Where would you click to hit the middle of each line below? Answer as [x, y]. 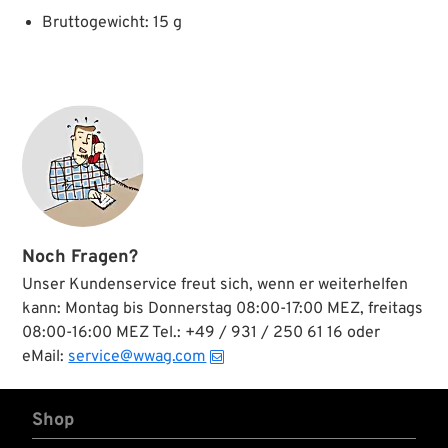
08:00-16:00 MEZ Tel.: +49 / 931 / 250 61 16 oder [201, 333]
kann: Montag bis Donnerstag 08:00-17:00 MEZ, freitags [223, 309]
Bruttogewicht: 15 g [112, 23]
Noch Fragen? [80, 258]
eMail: [45, 357]
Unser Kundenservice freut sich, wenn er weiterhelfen [215, 285]
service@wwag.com [137, 357]
